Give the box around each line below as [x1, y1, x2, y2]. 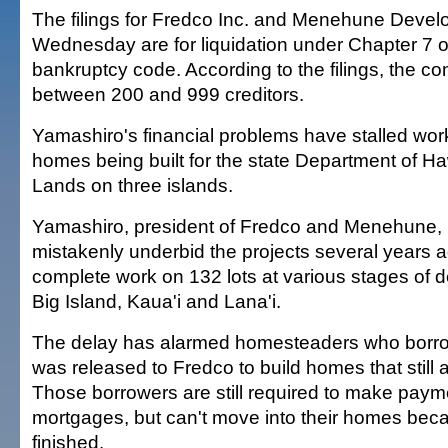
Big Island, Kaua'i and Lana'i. [32, 290, 281, 312]
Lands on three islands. [32, 174, 233, 196]
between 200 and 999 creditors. [32, 83, 304, 105]
